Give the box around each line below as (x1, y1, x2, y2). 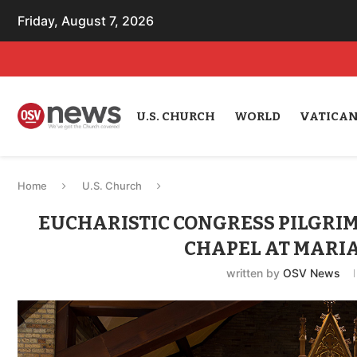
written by (226, 266, 283, 280)
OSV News (282, 266, 340, 280)
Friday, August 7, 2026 (18, 13, 154, 29)
